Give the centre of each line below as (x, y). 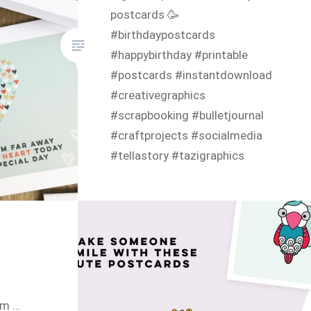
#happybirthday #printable (179, 54)
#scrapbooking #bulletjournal (187, 115)
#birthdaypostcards (163, 34)
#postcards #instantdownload (192, 75)
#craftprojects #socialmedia (187, 135)
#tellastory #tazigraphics (178, 155)
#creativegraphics (158, 95)
